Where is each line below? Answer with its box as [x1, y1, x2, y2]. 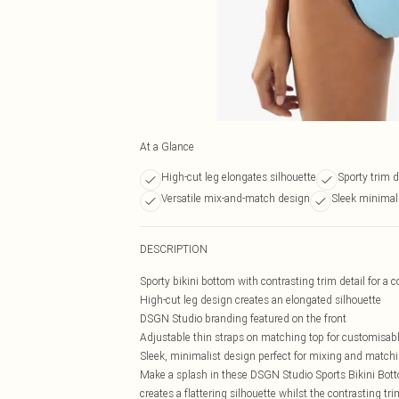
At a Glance [140, 140, 194, 153]
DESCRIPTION [140, 242, 208, 256]
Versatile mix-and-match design [161, 191, 310, 205]
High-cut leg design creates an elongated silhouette [140, 293, 381, 306]
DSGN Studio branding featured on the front [140, 312, 346, 325]
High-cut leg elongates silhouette [161, 170, 316, 183]
